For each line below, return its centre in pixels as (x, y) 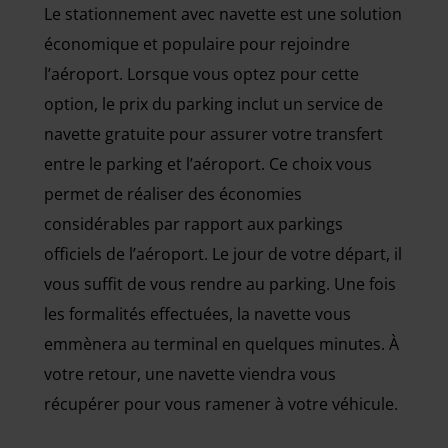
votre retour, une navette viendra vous (190, 374)
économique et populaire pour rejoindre (197, 44)
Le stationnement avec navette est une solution (223, 14)
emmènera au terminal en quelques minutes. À (221, 344)
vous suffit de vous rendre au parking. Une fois (220, 284)
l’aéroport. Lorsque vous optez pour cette (201, 74)
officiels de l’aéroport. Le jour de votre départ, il (223, 254)
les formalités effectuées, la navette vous (197, 314)
